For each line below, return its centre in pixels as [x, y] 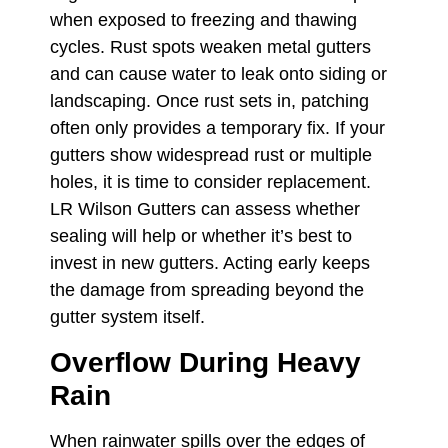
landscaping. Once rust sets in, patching [209, 101]
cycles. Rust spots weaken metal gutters [210, 47]
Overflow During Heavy [205, 362]
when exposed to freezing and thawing [203, 20]
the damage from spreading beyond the [207, 290]
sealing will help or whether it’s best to [201, 236]
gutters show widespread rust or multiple [211, 155]
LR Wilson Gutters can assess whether [205, 209]
